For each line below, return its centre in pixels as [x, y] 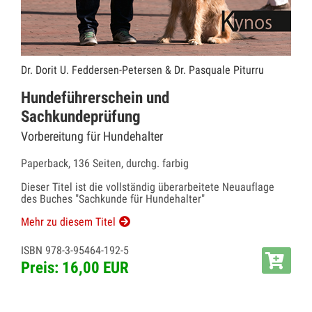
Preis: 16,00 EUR [75, 267]
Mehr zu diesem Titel [68, 221]
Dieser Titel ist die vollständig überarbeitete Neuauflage [148, 187]
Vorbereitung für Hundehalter [92, 136]
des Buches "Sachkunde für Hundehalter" [113, 198]
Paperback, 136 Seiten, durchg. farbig [105, 163]
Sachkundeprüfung [81, 116]
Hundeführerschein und [95, 97]
